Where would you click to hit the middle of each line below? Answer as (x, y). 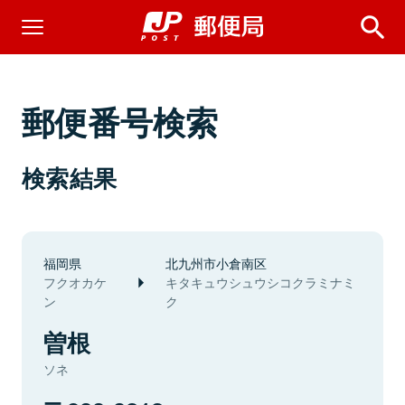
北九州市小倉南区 (217, 263)
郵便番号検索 (120, 121)
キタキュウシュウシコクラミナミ (261, 282)
